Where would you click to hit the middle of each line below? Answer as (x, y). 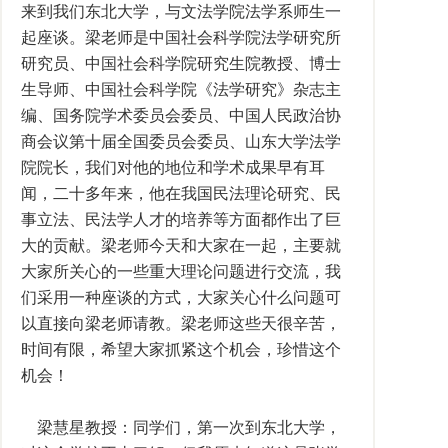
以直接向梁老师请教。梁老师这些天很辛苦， (181, 323)
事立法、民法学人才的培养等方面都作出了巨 (181, 219)
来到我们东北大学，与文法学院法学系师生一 (181, 11)
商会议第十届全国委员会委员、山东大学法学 (181, 141)
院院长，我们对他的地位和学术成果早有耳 (173, 167)
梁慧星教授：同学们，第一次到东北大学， (181, 427)
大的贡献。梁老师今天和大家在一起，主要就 (181, 245)
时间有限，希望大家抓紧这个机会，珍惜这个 (181, 349)
